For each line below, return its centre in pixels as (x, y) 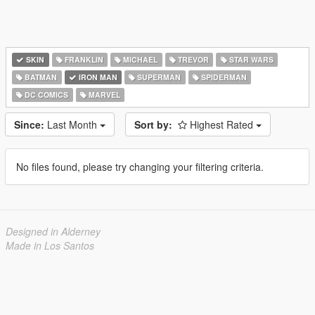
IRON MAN (97, 77)
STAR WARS (250, 59)
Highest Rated (223, 124)
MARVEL (103, 95)
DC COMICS (46, 95)
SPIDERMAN (223, 77)
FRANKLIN (83, 59)
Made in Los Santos (50, 245)
